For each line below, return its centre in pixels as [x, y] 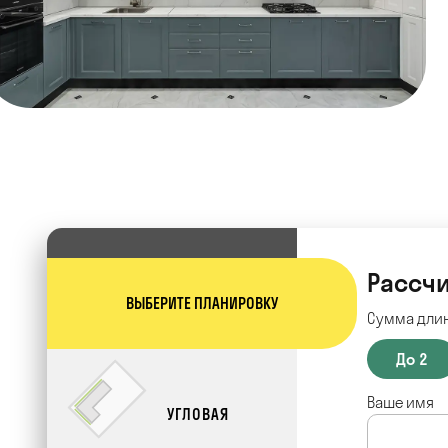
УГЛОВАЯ [198, 414]
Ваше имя [400, 402]
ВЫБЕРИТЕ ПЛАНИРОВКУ [202, 303]
